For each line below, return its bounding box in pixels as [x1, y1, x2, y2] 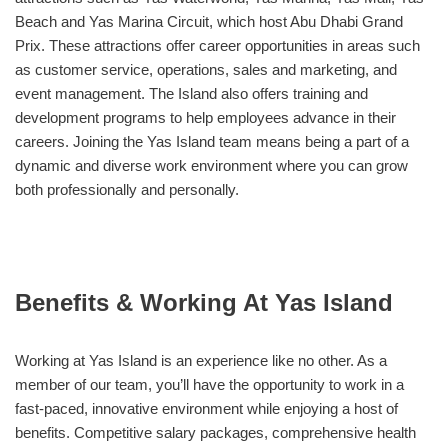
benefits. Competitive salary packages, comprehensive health [15, 423, 416, 441]
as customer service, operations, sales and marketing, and [15, 60, 397, 78]
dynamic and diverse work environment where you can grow [15, 156, 408, 174]
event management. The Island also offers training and [15, 84, 368, 102]
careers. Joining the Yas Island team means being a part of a [15, 132, 409, 150]
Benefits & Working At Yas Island [15, 288, 393, 316]
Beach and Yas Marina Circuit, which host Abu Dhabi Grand [15, 12, 403, 30]
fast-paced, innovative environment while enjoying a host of [15, 399, 398, 417]
